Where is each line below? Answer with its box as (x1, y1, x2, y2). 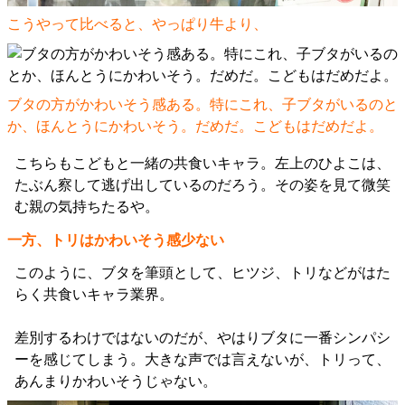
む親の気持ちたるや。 (14, 199, 159, 215)
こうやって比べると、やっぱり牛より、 (7, 16, 268, 33)
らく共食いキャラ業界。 (14, 287, 174, 303)
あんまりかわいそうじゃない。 (14, 373, 217, 390)
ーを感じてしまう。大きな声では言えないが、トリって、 (14, 352, 391, 368)
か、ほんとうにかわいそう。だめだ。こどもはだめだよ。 (7, 118, 383, 135)
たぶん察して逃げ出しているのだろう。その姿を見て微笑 (14, 177, 391, 193)
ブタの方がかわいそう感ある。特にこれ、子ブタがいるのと (7, 97, 398, 113)
